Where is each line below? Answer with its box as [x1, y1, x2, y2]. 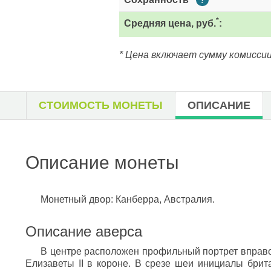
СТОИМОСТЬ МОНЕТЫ [39, 99, 163, 111]
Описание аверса [25, 223, 142, 240]
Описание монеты [25, 152, 179, 172]
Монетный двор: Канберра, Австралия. [41, 194, 215, 204]
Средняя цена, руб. [124, 18, 216, 28]
